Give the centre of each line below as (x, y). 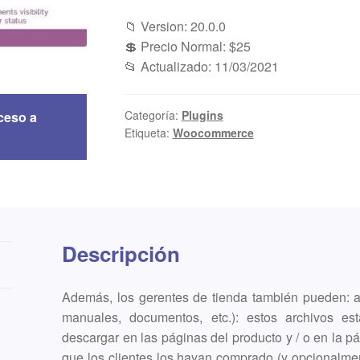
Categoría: (153, 115)
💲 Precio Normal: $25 (187, 46)
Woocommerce (213, 133)
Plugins (202, 115)
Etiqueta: (148, 133)
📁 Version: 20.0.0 (175, 26)
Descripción (121, 254)
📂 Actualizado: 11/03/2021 (201, 66)
